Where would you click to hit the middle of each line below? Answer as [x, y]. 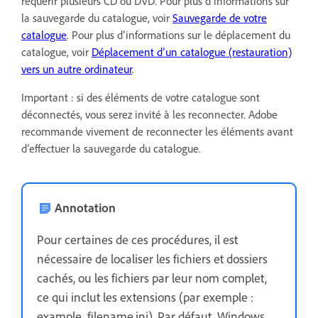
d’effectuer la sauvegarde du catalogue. [111, 148]
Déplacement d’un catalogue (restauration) [192, 51]
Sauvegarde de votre [220, 17]
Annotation [85, 207]
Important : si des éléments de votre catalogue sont [141, 97]
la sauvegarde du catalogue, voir [97, 17]
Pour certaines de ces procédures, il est [137, 239]
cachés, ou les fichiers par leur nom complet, [152, 277]
